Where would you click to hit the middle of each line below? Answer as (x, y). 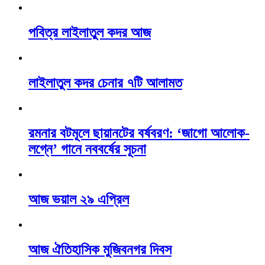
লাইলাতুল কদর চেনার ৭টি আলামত (105, 83)
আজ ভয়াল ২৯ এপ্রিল (79, 199)
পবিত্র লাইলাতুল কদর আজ (90, 33)
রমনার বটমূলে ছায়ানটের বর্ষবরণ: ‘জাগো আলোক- (139, 133)
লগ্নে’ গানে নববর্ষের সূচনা (87, 149)
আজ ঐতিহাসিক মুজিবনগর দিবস (100, 249)
